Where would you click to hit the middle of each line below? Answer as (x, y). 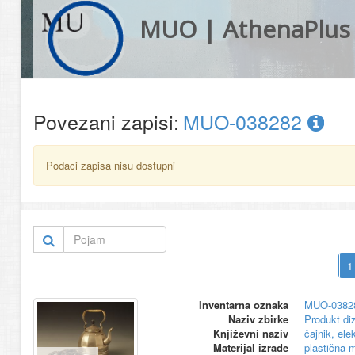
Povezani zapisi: (106, 121)
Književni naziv (250, 333)
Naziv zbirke (258, 319)
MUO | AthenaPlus (244, 29)
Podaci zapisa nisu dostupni (111, 165)
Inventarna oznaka (243, 305)
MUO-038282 (245, 121)
